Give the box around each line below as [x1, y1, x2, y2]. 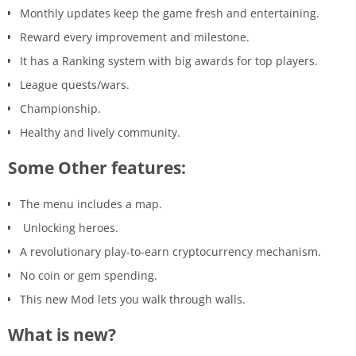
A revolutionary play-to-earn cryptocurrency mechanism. [20, 243, 321, 259]
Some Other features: [8, 156, 186, 179]
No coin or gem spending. [20, 267, 157, 283]
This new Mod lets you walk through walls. [20, 291, 246, 307]
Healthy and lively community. [20, 124, 180, 140]
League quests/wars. [20, 76, 130, 92]
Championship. [20, 100, 101, 116]
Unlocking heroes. [20, 219, 118, 235]
